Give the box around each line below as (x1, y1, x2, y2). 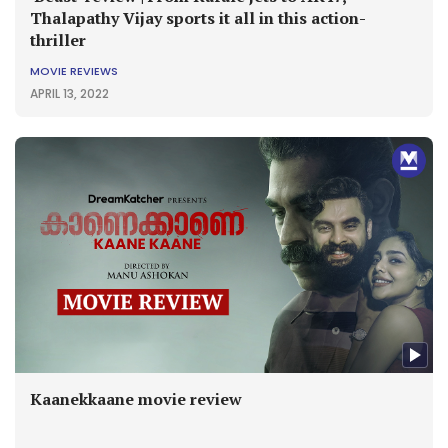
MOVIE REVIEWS (30, 63, 118, 80)
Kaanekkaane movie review (30, 387, 242, 410)
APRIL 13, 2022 (30, 85, 109, 103)
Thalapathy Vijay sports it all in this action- (30, 7, 366, 30)
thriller (30, 29, 86, 52)
